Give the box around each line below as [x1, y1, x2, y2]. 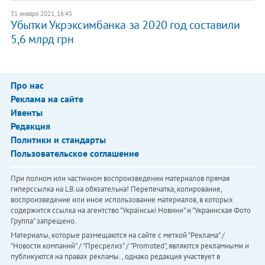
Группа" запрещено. [10, 216, 76, 227]
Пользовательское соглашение [10, 147, 139, 160]
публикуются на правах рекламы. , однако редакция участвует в [10, 251, 220, 262]
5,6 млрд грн [10, 31, 74, 47]
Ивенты [10, 106, 43, 119]
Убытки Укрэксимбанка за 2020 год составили [10, 17, 240, 33]
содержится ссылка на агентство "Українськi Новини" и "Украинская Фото [10, 205, 251, 216]
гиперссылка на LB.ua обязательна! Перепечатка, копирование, [10, 184, 222, 195]
